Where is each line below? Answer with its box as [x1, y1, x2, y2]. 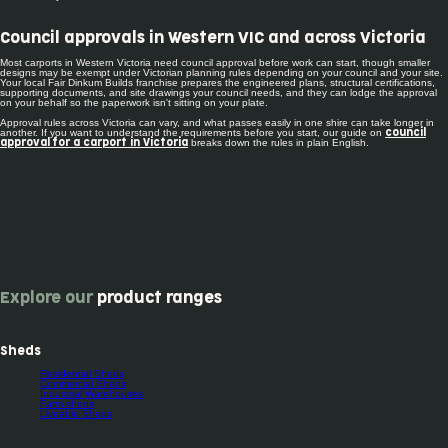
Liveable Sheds [40, 407, 112, 419]
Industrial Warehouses [40, 387, 143, 399]
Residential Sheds [40, 367, 124, 379]
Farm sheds [40, 397, 94, 409]
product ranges [93, 289, 222, 306]
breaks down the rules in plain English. [188, 137, 369, 149]
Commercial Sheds [40, 377, 126, 389]
